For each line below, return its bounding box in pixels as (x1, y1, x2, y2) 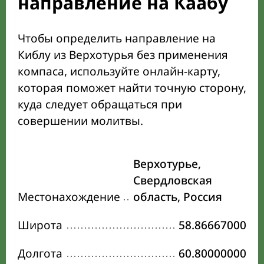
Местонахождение (18, 189, 120, 205)
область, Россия (133, 189, 222, 205)
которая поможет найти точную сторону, (18, 80, 246, 96)
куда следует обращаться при (18, 97, 182, 113)
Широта (18, 217, 62, 233)
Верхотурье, (133, 156, 201, 172)
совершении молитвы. (18, 113, 143, 129)
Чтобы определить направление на (18, 31, 216, 47)
